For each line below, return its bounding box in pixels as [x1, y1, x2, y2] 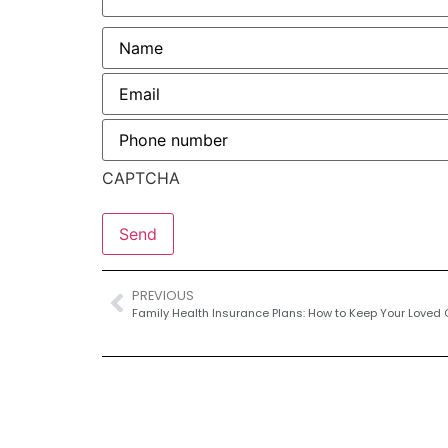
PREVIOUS [132, 286, 194, 304]
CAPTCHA [102, 168, 180, 189]
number [101, 131, 158, 152]
